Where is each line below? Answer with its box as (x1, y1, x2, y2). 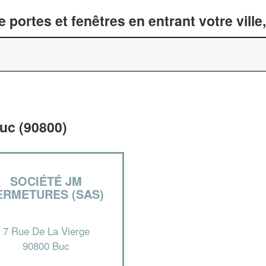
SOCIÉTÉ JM (10, 172, 83, 189)
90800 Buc (23, 237, 70, 253)
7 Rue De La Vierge (2, 223, 90, 238)
